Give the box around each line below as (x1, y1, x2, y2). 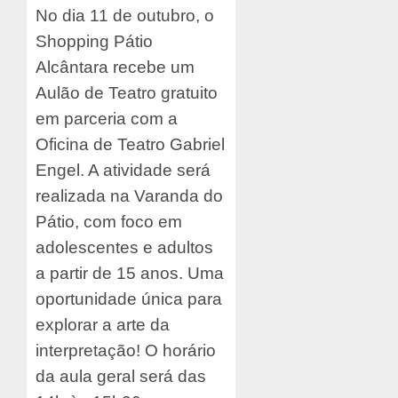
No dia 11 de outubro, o (36, 5, 214, 25)
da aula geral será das (36, 366, 206, 386)
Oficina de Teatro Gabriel (36, 134, 225, 154)
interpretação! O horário (36, 340, 216, 360)
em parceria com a (36, 108, 178, 128)
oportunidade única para (36, 289, 222, 308)
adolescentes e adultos (36, 237, 213, 257)
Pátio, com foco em (36, 211, 182, 231)
